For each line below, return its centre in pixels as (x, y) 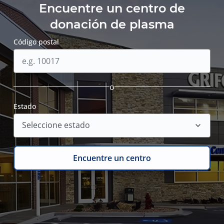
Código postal (36, 41)
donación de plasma (112, 24)
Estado (25, 106)
